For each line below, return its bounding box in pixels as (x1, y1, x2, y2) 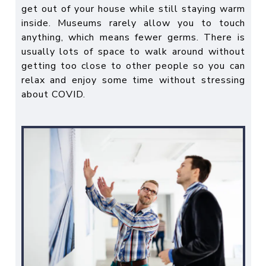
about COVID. (21, 88, 85, 102)
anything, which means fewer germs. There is (21, 31, 245, 45)
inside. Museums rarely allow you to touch (21, 17, 245, 30)
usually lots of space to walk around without (21, 45, 245, 59)
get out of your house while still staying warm (21, 2, 245, 16)
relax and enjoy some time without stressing (21, 74, 245, 87)
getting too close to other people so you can (21, 59, 245, 73)
